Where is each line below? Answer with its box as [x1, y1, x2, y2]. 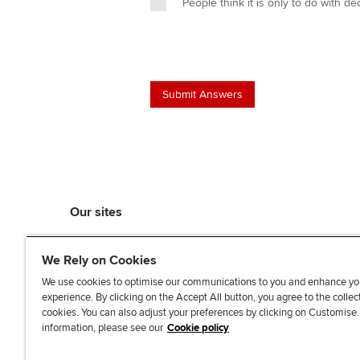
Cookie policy [167, 321, 229, 334]
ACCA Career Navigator [70, 291, 201, 307]
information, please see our [42, 321, 163, 334]
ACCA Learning [70, 252, 155, 268]
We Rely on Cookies [42, 252, 157, 268]
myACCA [70, 233, 120, 249]
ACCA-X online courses [70, 310, 199, 326]
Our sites [70, 204, 122, 220]
